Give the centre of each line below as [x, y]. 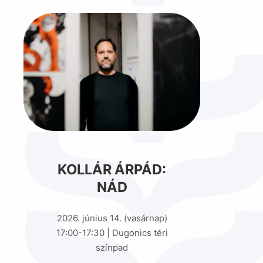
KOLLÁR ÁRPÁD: [112, 170]
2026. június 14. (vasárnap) [112, 218]
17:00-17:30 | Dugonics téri [112, 232]
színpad [112, 247]
